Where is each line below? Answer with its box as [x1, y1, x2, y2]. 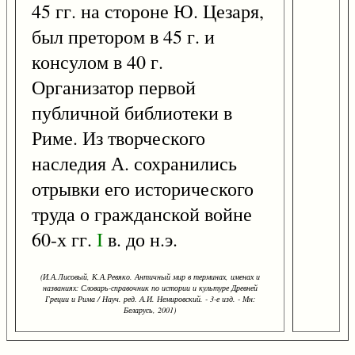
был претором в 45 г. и [32, 24, 215, 50]
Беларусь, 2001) [124, 304, 176, 316]
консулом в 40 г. [32, 49, 163, 75]
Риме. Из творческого [32, 125, 205, 151]
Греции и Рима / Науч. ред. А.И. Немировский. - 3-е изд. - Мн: [44, 293, 255, 305]
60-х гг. [32, 227, 97, 253]
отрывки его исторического [32, 176, 254, 202]
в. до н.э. [103, 227, 177, 253]
